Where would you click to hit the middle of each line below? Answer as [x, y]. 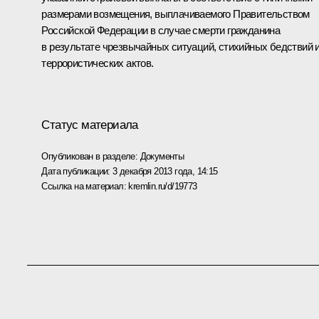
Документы [162, 156]
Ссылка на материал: [85, 186]
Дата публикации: [77, 171]
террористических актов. [98, 63]
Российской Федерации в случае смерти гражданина [161, 30]
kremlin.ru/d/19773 [163, 186]
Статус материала [90, 125]
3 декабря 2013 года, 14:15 [165, 171]
